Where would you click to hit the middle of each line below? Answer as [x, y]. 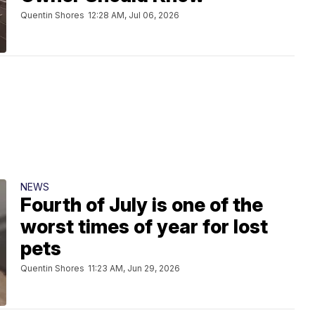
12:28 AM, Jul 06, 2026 [134, 15]
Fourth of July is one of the [142, 205]
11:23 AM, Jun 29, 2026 [134, 268]
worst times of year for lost [144, 227]
